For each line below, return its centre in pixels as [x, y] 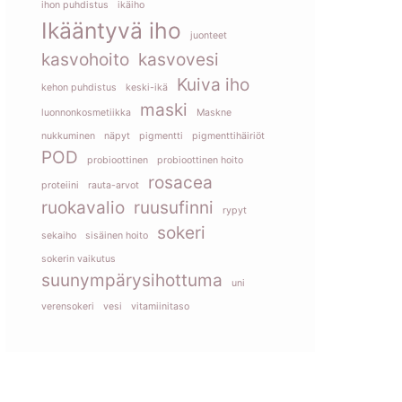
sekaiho [59, 236]
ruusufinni [174, 208]
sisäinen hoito [117, 236]
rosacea [180, 183]
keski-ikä [147, 87]
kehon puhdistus [79, 87]
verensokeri [68, 306]
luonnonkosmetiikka [86, 113]
